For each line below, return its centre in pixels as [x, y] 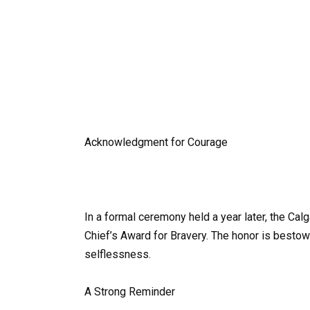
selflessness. [118, 255]
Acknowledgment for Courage [156, 142]
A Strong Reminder [130, 292]
